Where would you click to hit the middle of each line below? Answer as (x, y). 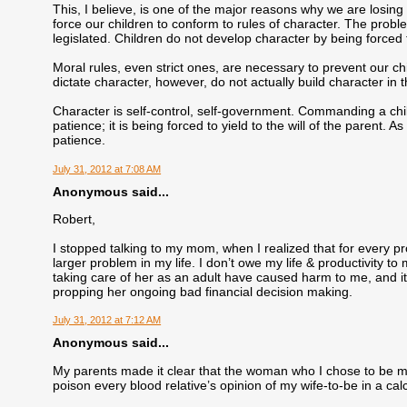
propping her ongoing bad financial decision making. (203, 292)
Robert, (74, 219)
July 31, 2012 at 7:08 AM (107, 169)
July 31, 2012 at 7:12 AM (107, 320)
